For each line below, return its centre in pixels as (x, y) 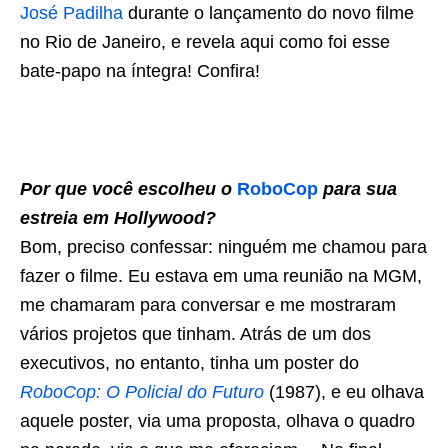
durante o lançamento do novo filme (268, 13)
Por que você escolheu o (128, 189)
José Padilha (71, 13)
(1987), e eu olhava (344, 392)
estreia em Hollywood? (118, 218)
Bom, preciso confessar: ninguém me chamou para (223, 247)
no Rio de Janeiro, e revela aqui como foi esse (205, 42)
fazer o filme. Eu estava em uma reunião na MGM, (221, 276)
